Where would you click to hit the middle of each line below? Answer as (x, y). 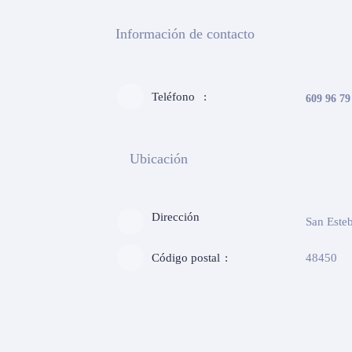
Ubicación (159, 159)
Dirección (176, 217)
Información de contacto (185, 34)
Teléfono (173, 97)
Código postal (186, 258)
